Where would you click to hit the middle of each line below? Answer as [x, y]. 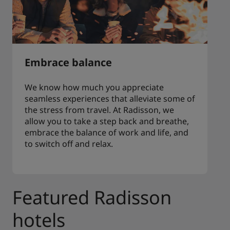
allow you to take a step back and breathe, [107, 121]
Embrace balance [68, 63]
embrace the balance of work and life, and [107, 133]
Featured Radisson [92, 198]
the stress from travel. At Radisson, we [99, 110]
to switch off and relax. [69, 144]
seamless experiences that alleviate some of [110, 99]
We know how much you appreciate [94, 88]
